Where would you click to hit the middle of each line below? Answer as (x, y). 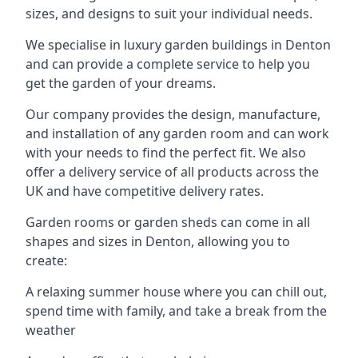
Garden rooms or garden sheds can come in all (168, 222)
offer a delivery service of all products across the (172, 171)
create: (46, 260)
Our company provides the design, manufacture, (173, 114)
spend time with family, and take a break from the (176, 310)
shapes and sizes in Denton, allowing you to (158, 241)
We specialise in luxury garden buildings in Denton (178, 44)
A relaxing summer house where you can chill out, (176, 291)
